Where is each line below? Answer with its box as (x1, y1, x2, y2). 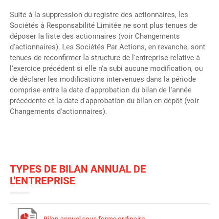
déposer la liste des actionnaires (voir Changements (10, 32, 180, 41)
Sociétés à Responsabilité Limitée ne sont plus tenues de (10, 21, 197, 30)
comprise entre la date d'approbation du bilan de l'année (10, 86, 192, 94)
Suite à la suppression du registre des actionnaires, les (10, 10, 188, 19)
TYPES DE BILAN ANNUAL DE (10, 163, 146, 175)
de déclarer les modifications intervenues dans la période (10, 75, 196, 84)
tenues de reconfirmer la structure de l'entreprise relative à (10, 53, 200, 62)
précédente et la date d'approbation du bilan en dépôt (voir (10, 96, 199, 105)
